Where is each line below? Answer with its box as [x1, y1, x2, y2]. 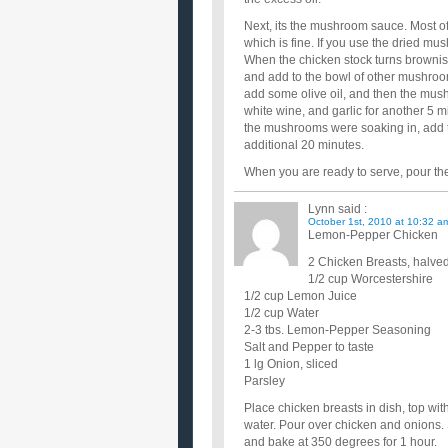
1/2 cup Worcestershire [308, 272, 433, 286]
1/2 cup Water [244, 306, 319, 320]
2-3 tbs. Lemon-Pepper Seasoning [244, 323, 431, 337]
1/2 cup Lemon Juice [244, 289, 357, 303]
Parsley [244, 374, 285, 388]
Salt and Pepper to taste [244, 340, 374, 354]
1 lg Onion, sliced [244, 357, 338, 371]
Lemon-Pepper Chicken [308, 228, 438, 242]
